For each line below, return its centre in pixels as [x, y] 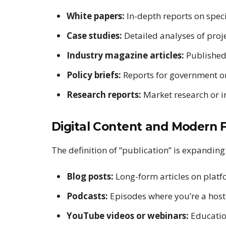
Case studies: [94, 35]
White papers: [96, 16]
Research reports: [104, 94]
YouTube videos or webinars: [128, 215]
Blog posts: [90, 176]
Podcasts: [87, 196]
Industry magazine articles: [125, 55]
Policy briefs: [94, 75]
